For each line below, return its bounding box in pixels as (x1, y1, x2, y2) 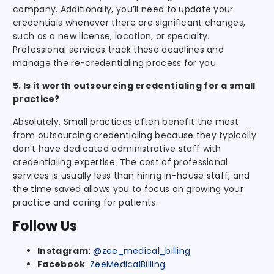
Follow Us (13, 216, 78, 235)
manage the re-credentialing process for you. (13, 56, 218, 69)
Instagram (37, 244, 89, 257)
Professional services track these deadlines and (13, 43, 224, 56)
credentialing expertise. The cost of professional (13, 155, 228, 168)
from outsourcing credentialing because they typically (13, 128, 256, 141)
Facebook (37, 257, 86, 270)
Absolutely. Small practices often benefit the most (13, 115, 239, 128)
